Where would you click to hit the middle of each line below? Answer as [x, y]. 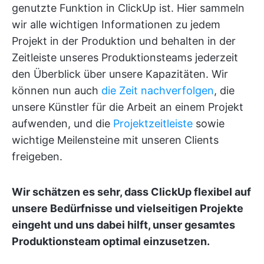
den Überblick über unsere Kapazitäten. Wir [120, 74]
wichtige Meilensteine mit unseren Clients [115, 140]
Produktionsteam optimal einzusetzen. [111, 241]
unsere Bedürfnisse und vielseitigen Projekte [128, 208]
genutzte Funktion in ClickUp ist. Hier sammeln [128, 8]
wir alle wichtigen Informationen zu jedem [116, 24]
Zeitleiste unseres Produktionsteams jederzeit [125, 57]
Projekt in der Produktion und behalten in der [124, 41]
